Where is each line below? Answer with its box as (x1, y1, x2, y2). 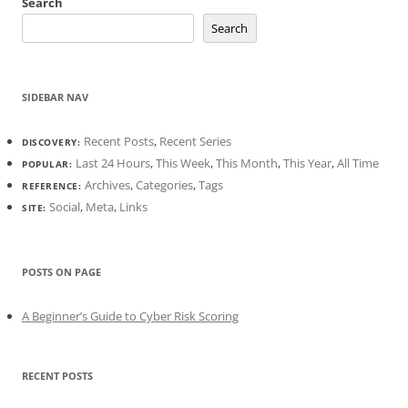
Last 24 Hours (75, 154, 150, 171)
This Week (155, 154, 210, 171)
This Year (282, 154, 331, 171)
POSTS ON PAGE (22, 264, 101, 279)
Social (49, 198, 80, 215)
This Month (215, 154, 278, 171)
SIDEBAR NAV (22, 89, 88, 104)
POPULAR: (22, 157, 76, 170)
